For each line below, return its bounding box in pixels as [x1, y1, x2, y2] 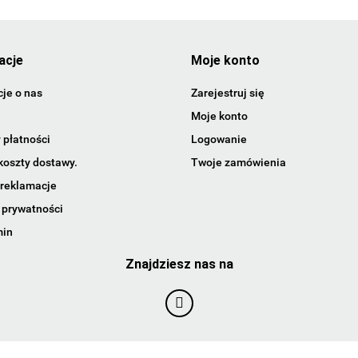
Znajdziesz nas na [125, 256, 233, 272]
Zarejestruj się [191, 86, 265, 99]
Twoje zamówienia [191, 155, 286, 169]
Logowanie [191, 132, 247, 145]
